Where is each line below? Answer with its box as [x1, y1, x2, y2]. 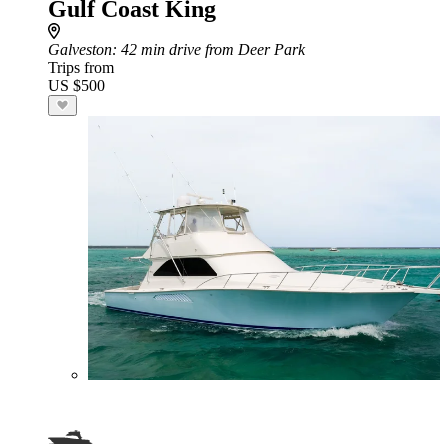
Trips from [48, 59, 114, 76]
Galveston [48, 41, 112, 58]
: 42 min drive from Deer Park [112, 41, 305, 58]
